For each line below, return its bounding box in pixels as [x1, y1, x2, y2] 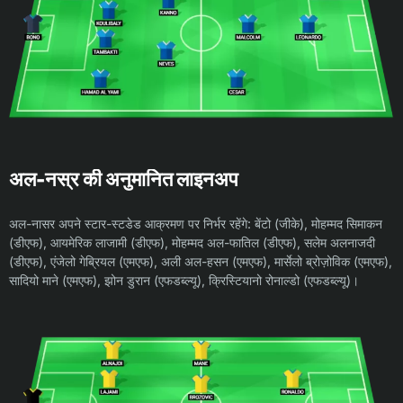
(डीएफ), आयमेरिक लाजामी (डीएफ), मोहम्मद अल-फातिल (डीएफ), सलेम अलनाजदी [9, 234, 375, 250]
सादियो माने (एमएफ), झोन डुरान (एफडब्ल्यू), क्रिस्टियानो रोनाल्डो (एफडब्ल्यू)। [9, 272, 359, 288]
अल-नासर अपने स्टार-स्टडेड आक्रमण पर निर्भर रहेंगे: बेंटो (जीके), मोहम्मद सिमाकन [9, 215, 382, 231]
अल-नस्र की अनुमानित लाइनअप [9, 166, 238, 191]
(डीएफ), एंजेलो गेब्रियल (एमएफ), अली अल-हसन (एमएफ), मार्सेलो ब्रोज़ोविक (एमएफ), [9, 253, 392, 269]
